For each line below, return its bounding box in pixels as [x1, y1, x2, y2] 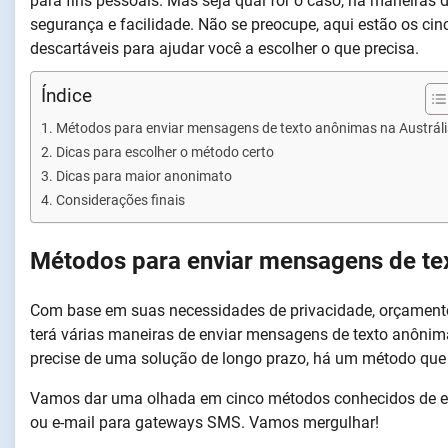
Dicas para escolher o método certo [55, 144, 274, 161]
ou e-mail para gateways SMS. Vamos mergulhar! [30, 412, 379, 432]
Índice [41, 84, 92, 107]
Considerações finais [55, 192, 185, 209]
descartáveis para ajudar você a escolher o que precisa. [30, 39, 419, 58]
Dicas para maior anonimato [55, 168, 232, 185]
